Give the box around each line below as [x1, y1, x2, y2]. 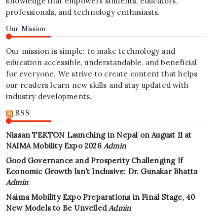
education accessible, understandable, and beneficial [6, 58, 197, 67]
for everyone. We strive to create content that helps [6, 69, 198, 78]
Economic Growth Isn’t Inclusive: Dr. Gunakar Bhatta [6, 167, 198, 176]
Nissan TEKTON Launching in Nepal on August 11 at [6, 130, 192, 140]
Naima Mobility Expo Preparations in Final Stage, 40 [6, 192, 195, 202]
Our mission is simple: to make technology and [6, 46, 176, 56]
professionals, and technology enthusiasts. [6, 7, 160, 17]
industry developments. [6, 92, 92, 101]
